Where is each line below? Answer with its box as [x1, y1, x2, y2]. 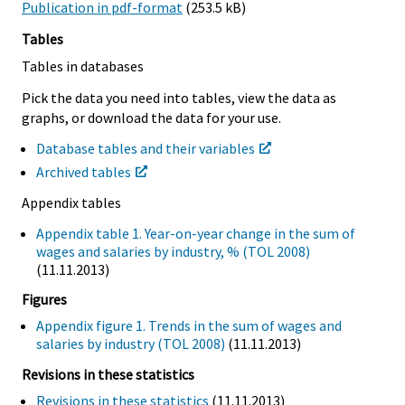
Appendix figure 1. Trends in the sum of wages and [36, 316, 342, 335]
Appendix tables [22, 193, 121, 212]
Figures [22, 290, 67, 309]
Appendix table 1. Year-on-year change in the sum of [36, 223, 355, 242]
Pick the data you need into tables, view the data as [22, 89, 336, 108]
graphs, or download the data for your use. [22, 108, 281, 127]
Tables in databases [22, 57, 144, 76]
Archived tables [36, 163, 131, 182]
